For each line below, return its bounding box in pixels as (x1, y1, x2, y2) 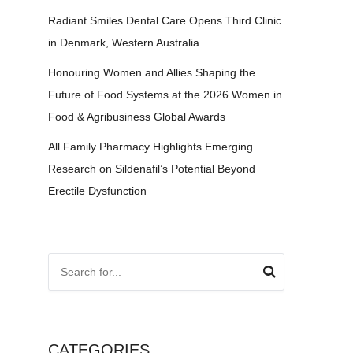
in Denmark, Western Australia (48, 36, 199, 49)
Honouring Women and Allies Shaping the (48, 66, 255, 79)
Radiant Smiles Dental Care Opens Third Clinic (48, 14, 281, 27)
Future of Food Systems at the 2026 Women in (48, 88, 282, 101)
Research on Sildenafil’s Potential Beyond (48, 162, 255, 175)
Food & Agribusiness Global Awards (48, 110, 225, 123)
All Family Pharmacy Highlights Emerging (48, 140, 253, 153)
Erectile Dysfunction (48, 184, 147, 197)
